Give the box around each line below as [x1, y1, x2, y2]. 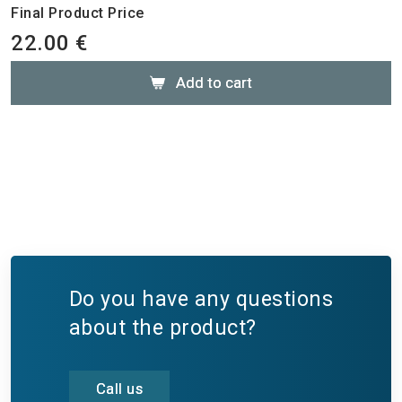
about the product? [68, 314, 257, 340]
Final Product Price [11, 4, 144, 22]
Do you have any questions [68, 285, 334, 311]
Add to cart [164, 73, 252, 92]
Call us [95, 379, 144, 398]
